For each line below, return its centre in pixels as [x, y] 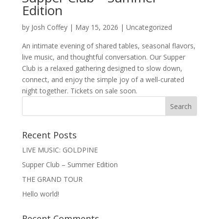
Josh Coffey [49, 27]
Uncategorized [149, 27]
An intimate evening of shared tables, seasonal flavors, [109, 46]
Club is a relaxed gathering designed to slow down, [102, 68]
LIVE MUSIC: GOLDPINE [60, 150]
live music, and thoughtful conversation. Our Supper [103, 57]
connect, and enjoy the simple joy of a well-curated [103, 79]
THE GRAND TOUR [52, 179]
